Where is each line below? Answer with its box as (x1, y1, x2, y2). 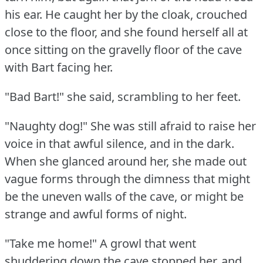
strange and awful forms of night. (5, 206, 187, 222)
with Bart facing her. (5, 59, 113, 76)
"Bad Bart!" (5, 89, 64, 105)
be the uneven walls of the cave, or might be (5, 188, 244, 205)
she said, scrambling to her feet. (67, 89, 241, 105)
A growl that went (100, 235, 196, 252)
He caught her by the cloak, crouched (45, 6, 247, 23)
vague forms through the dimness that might (5, 171, 250, 187)
